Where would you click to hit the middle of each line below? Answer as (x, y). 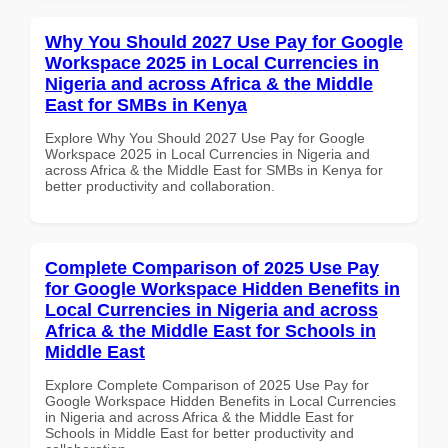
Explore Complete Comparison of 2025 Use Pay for (207, 384)
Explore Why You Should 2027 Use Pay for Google (205, 137)
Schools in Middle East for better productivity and (199, 432)
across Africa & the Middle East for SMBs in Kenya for (214, 169)
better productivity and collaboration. (160, 185)
